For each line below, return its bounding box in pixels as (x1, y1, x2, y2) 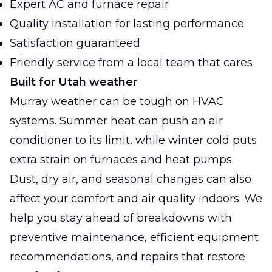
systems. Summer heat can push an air (10, 114, 223, 127)
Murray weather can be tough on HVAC (10, 94, 224, 108)
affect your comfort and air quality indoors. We (10, 191, 262, 205)
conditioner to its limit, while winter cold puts (10, 133, 257, 147)
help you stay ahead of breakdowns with (10, 211, 232, 225)
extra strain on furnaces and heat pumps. (10, 152, 234, 166)
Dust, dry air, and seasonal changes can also (10, 172, 251, 186)
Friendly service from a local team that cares (10, 55, 253, 69)
